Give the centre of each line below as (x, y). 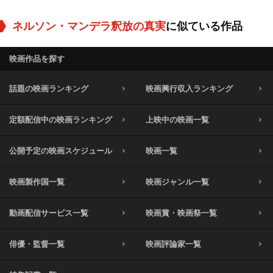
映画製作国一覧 (37, 182)
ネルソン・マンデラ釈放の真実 (89, 26)
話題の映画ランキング (49, 88)
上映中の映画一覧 (177, 119)
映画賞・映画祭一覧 (181, 213)
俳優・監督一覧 (37, 244)
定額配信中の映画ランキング (61, 119)
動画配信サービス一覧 (49, 213)
